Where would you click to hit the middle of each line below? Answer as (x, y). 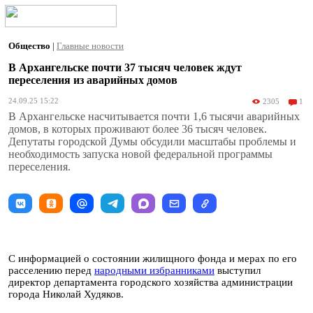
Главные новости (90, 46)
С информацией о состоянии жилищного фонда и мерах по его (153, 259)
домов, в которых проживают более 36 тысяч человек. (138, 129)
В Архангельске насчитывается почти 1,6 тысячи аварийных (154, 116)
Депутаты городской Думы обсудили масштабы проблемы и (152, 141)
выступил (238, 270)
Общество (30, 46)
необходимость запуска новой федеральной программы (140, 154)
